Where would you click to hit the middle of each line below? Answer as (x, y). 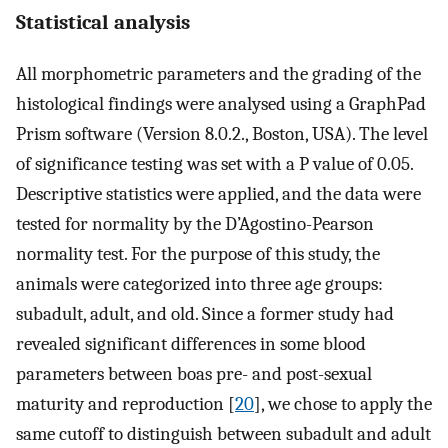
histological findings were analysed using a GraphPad (221, 103)
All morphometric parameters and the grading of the (218, 73)
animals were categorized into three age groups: (199, 283)
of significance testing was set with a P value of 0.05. (214, 163)
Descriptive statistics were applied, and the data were (218, 193)
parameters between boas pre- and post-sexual (194, 373)
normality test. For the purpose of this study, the (198, 253)
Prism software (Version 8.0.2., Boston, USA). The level (222, 133)
